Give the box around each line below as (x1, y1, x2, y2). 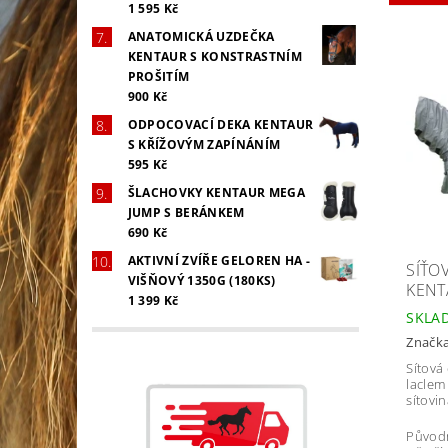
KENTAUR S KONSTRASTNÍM (127, 47, 302, 65)
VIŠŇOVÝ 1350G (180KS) (127, 271, 276, 289)
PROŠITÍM (127, 67, 190, 85)
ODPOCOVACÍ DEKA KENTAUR (127, 115, 314, 133)
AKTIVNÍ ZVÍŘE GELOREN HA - (127, 251, 311, 269)
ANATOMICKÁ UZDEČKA (127, 27, 275, 45)
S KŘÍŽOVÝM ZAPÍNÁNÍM (127, 135, 281, 153)
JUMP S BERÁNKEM (127, 203, 245, 221)
